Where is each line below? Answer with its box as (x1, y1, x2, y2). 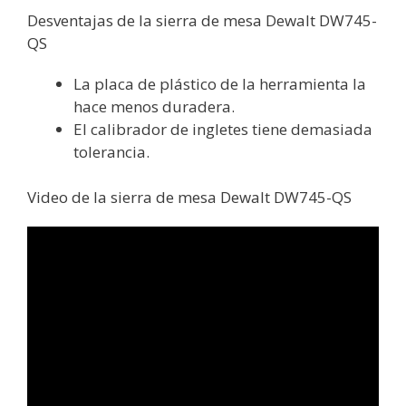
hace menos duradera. (73, 95, 235, 117)
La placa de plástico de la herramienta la (73, 72, 366, 94)
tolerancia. (73, 140, 150, 162)
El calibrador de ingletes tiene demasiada (73, 118, 372, 140)
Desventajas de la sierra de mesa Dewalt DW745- (27, 9, 377, 31)
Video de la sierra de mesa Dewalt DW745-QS (27, 187, 352, 208)
